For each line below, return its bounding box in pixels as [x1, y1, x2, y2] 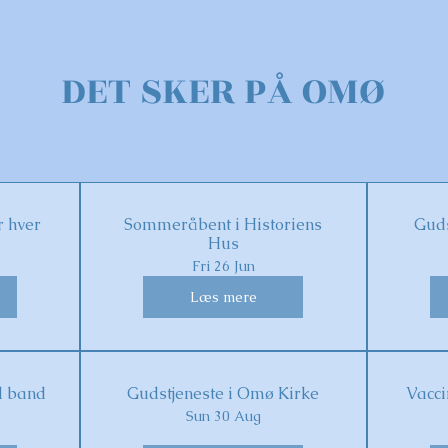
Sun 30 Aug [185, 407, 261, 425]
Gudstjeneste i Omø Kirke [127, 383, 320, 404]
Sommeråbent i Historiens [124, 214, 323, 235]
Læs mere [189, 287, 257, 306]
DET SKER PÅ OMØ [61, 63, 386, 120]
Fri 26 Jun [191, 257, 255, 275]
